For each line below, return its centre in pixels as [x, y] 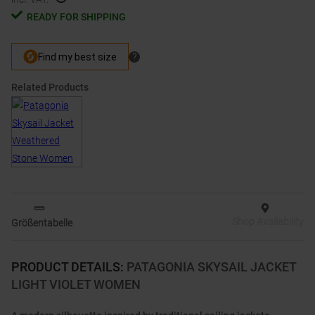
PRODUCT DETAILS [66, 267]
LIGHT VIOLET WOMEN [76, 285]
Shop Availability [268, 222]
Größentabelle [42, 223]
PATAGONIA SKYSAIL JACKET [211, 267]
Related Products [50, 88]
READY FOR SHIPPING [76, 17]
